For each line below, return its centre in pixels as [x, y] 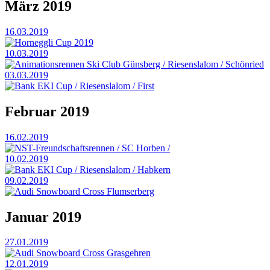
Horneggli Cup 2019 [54, 42]
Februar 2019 [47, 111]
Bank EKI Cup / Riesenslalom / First [84, 86]
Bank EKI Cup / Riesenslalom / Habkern [93, 169]
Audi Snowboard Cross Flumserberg [84, 191]
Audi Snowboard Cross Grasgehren [83, 253]
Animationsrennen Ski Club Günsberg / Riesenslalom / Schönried [139, 64]
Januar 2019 [43, 217]
